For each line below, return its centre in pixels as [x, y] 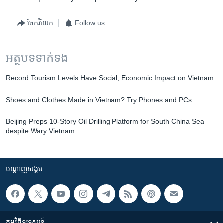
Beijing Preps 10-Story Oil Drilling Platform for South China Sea [105, 121]
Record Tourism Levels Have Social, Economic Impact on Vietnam [110, 77]
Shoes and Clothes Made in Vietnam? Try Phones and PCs [99, 99]
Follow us [90, 23]
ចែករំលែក [40, 23]
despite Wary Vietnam [40, 131]
